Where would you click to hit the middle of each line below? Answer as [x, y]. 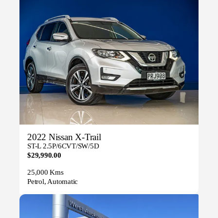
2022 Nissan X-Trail [64, 137]
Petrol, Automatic [53, 182]
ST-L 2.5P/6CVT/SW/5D [63, 146]
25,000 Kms [45, 173]
